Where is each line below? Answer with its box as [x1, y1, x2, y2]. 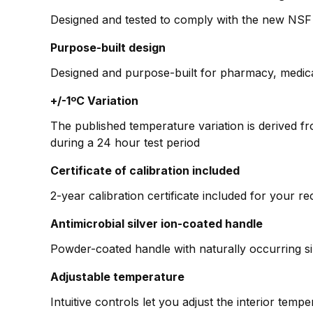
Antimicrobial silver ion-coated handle [50, 217, 263, 231]
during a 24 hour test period [50, 136, 200, 150]
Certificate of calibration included [50, 163, 240, 178]
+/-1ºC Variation [50, 94, 138, 108]
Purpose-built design [50, 41, 166, 55]
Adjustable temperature [50, 270, 184, 284]
